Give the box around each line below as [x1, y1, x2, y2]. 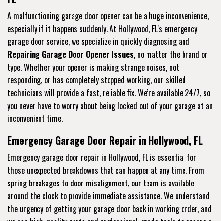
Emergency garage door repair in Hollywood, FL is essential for [7, 151, 196, 164]
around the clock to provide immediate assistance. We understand [7, 190, 210, 202]
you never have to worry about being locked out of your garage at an [7, 100, 213, 112]
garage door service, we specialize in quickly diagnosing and [7, 36, 189, 48]
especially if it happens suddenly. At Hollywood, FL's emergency [7, 23, 197, 35]
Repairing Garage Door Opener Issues [7, 48, 134, 61]
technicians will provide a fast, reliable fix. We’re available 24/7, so [7, 87, 210, 99]
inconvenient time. [7, 112, 63, 125]
